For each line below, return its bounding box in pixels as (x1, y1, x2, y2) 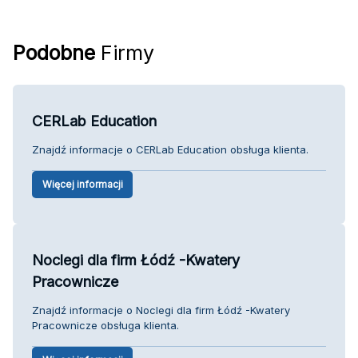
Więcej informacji (42, 177, 123, 190)
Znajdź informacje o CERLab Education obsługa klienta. (32, 142, 308, 156)
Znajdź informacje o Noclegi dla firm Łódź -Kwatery (32, 303, 290, 316)
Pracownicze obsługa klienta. (32, 318, 179, 332)
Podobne (13, 40, 95, 65)
